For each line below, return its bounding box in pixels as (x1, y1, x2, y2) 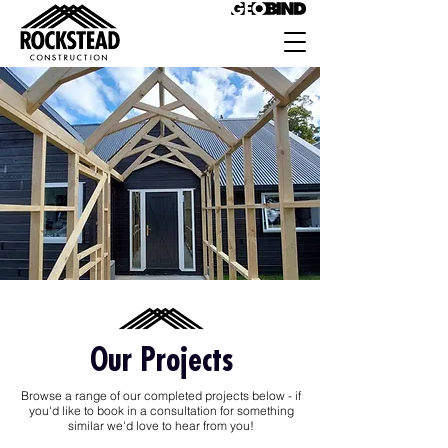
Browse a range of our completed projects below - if (21, 388, 301, 403)
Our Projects (89, 339, 234, 379)
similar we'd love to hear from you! (68, 418, 254, 433)
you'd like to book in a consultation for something (28, 403, 294, 418)
